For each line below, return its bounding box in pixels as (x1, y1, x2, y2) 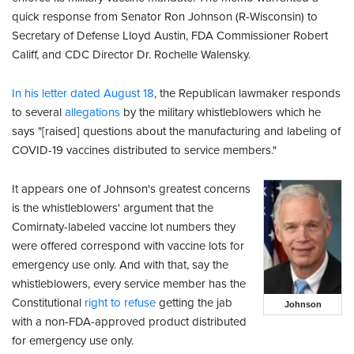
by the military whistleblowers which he (120, 105, 321, 120)
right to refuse (85, 296, 156, 311)
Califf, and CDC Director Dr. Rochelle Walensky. (12, 47, 250, 62)
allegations (65, 105, 120, 120)
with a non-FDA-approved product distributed (12, 314, 247, 330)
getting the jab (156, 296, 232, 311)
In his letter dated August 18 (12, 86, 154, 101)
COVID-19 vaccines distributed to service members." (12, 143, 277, 158)
